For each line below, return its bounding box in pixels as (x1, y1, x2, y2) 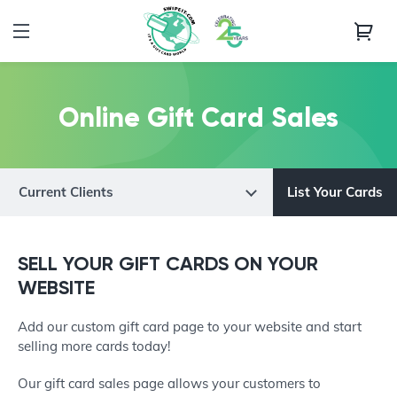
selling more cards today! (18, 338, 177, 354)
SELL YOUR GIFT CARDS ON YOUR (18, 252, 318, 276)
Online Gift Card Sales (58, 100, 339, 134)
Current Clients (19, 183, 113, 200)
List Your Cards (287, 183, 383, 200)
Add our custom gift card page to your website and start (18, 318, 362, 335)
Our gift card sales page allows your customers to (18, 375, 321, 392)
